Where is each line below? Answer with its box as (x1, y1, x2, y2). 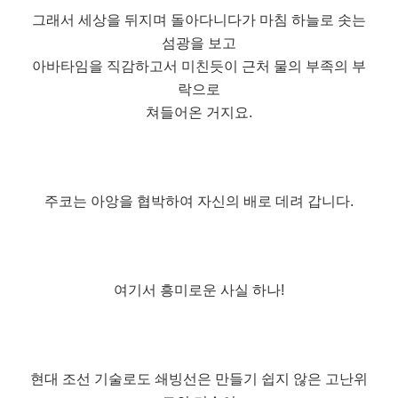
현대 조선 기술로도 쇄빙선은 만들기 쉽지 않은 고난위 (30, 370, 368, 386)
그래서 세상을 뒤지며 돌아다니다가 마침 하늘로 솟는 (32, 12, 366, 28)
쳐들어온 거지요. (146, 104, 252, 120)
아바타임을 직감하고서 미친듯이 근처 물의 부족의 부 (32, 58, 366, 74)
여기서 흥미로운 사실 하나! (114, 282, 284, 298)
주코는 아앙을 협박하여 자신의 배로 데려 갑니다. (44, 193, 354, 209)
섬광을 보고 (162, 35, 236, 51)
